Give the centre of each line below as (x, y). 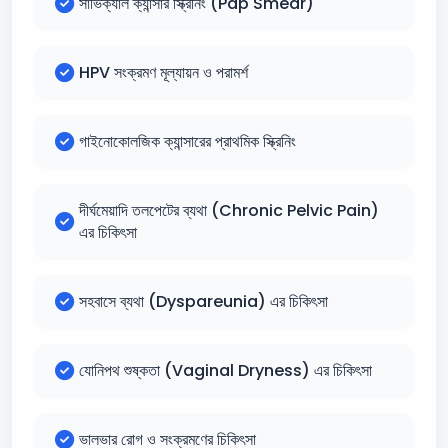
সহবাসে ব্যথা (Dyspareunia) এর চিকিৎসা (203, 301)
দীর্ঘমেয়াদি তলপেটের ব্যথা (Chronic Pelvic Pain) (229, 210)
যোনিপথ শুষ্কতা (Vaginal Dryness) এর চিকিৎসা (225, 370)
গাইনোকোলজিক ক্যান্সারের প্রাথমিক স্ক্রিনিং (187, 141)
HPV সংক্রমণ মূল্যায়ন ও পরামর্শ (163, 72)
